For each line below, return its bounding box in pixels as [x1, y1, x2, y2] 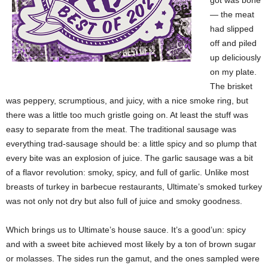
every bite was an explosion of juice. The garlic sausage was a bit [6, 153, 253, 163]
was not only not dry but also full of [6, 196, 137, 206]
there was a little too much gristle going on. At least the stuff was [6, 110, 248, 120]
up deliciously [210, 53, 261, 62]
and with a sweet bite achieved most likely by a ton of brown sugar [6, 239, 256, 249]
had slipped [210, 24, 254, 33]
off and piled [210, 38, 257, 48]
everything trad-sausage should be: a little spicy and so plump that [6, 139, 257, 148]
